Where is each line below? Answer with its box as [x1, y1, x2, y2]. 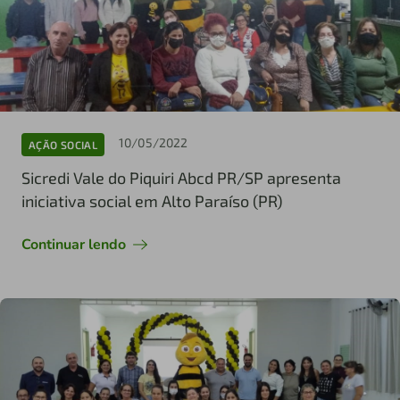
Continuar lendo [21, 235, 126, 255]
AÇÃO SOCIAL [29, 137, 97, 151]
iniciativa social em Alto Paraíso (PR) [21, 191, 282, 212]
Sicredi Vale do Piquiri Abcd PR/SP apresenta [21, 168, 341, 188]
